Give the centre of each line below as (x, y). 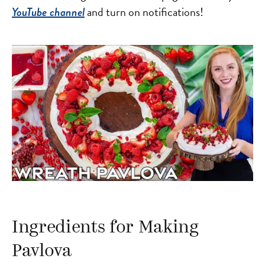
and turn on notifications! (144, 12)
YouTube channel (48, 12)
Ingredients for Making (105, 228)
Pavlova (42, 251)
